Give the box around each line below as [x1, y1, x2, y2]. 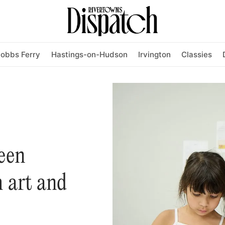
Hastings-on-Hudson [51, 49, 128, 59]
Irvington [138, 49, 171, 59]
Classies [181, 49, 212, 59]
